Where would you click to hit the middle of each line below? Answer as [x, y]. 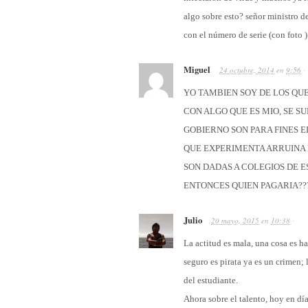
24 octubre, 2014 [247, 70]
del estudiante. [211, 280]
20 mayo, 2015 [235, 221]
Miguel [197, 70]
